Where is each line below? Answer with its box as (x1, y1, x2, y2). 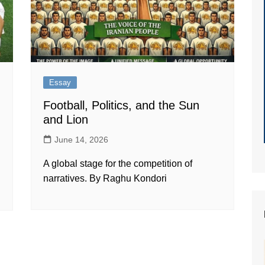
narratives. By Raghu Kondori (43, 173, 167, 184)
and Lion (43, 113, 89, 127)
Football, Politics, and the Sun (43, 99, 200, 112)
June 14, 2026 (54, 135, 109, 145)
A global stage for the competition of (43, 159, 193, 169)
